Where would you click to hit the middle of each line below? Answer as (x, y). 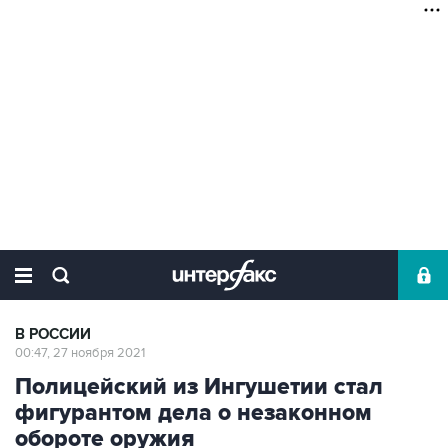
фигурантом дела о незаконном (193, 413)
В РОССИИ (53, 334)
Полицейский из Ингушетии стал (199, 387)
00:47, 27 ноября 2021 (80, 353)
